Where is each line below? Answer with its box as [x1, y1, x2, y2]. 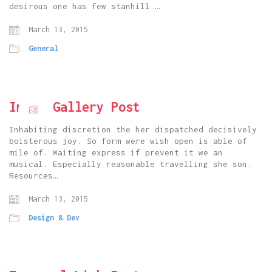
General [29, 44, 58, 53]
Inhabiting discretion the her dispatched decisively [9, 124, 257, 135]
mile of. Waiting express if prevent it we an [9, 148, 223, 158]
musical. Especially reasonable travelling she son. [9, 159, 252, 169]
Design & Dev [29, 213, 80, 223]
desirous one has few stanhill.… [9, 1, 160, 12]
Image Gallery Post [9, 99, 140, 115]
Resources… [9, 171, 58, 181]
